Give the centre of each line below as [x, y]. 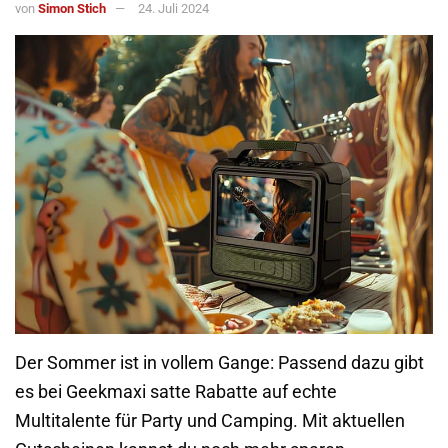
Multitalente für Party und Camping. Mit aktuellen [210, 421]
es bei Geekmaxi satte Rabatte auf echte [176, 392]
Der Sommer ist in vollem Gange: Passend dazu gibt [219, 363]
